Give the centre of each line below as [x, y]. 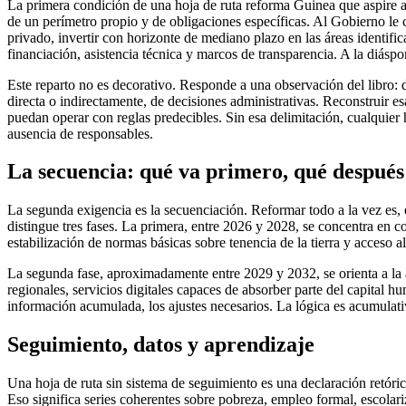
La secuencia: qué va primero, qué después [206, 172]
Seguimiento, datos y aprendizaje [161, 345]
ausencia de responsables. [80, 133]
